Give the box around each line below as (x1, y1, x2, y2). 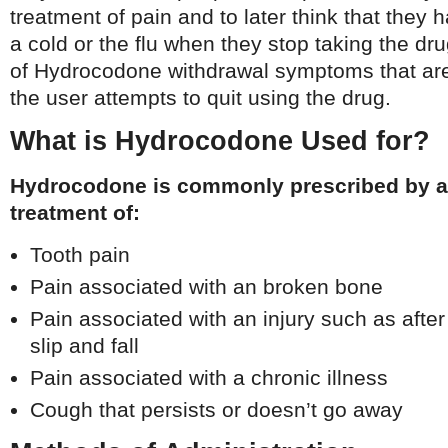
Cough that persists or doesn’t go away (30, 398, 403, 421)
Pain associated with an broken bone (30, 275, 383, 298)
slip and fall (30, 334, 139, 357)
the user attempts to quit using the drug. (10, 86, 391, 109)
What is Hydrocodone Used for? (10, 126, 430, 156)
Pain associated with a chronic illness (30, 366, 388, 389)
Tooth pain (30, 243, 130, 266)
